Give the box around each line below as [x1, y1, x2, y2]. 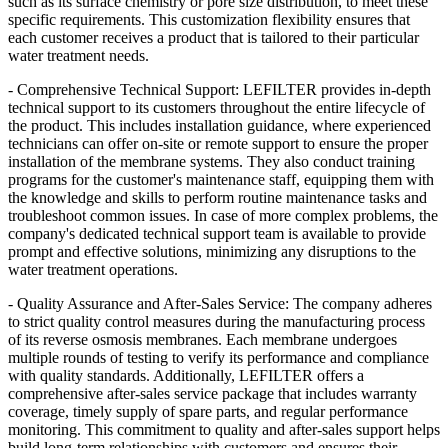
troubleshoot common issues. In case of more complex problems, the [8, 207, 438, 225]
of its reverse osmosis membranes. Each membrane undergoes [8, 331, 397, 349]
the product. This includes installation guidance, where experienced [8, 117, 431, 135]
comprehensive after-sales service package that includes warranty [8, 385, 417, 403]
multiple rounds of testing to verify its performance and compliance [8, 349, 429, 367]
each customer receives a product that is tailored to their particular [8, 29, 419, 47]
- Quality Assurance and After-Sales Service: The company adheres [8, 295, 432, 313]
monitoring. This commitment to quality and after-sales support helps [8, 421, 440, 439]
